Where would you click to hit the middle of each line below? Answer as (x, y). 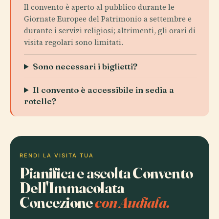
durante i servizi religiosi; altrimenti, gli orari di (110, 31)
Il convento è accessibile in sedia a (104, 90)
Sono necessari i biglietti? (85, 66)
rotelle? (40, 101)
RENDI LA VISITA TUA (57, 155)
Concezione (57, 202)
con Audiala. (132, 202)
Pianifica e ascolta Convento (106, 173)
